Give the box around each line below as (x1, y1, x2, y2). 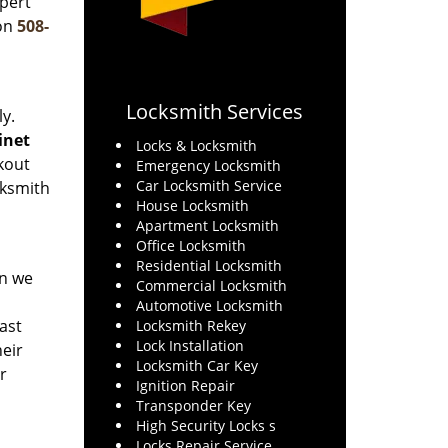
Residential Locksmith (135, 256, 282, 275)
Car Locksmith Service (135, 176, 282, 195)
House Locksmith (135, 196, 253, 215)
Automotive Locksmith (135, 296, 283, 315)
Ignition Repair (135, 376, 235, 395)
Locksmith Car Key (135, 356, 258, 375)
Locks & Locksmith (135, 136, 257, 155)
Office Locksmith (135, 236, 246, 255)
